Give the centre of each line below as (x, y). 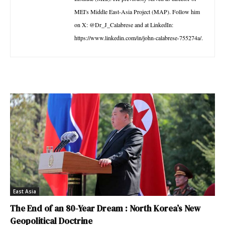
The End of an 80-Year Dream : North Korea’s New (105, 208)
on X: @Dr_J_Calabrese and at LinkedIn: (124, 24)
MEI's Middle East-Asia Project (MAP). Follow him (137, 11)
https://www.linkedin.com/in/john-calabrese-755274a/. (139, 37)
